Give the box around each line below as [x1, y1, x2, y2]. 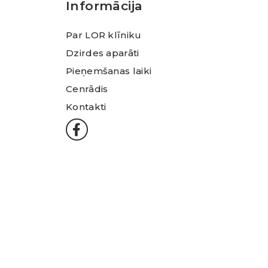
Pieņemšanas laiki [66, 65, 152, 77]
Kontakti [66, 100, 106, 112]
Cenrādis [66, 83, 108, 95]
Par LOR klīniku [66, 29, 142, 41]
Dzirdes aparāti [66, 47, 139, 59]
